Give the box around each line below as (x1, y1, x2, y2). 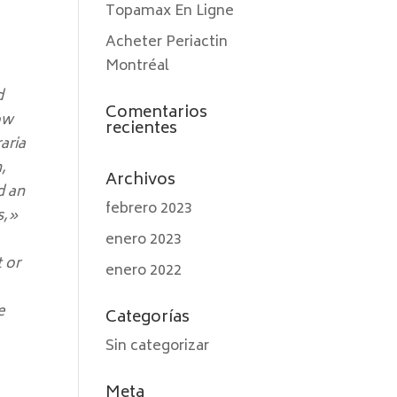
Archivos (105, 167, 176, 195)
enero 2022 (105, 259, 183, 284)
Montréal (105, 54, 170, 79)
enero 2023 (105, 228, 183, 253)
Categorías (105, 304, 191, 332)
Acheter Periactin (105, 30, 229, 55)
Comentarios (105, 99, 208, 128)
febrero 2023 (105, 197, 193, 222)
